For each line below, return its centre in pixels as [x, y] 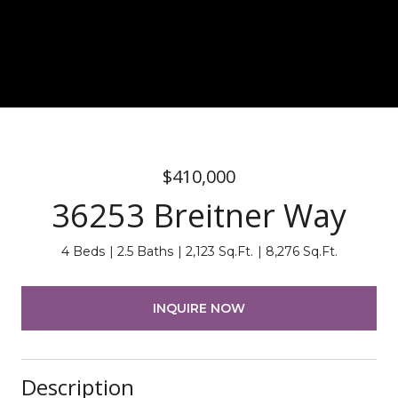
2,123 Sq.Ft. [219, 251]
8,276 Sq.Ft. [301, 251]
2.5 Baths [145, 251]
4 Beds [83, 251]
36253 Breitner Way [199, 215]
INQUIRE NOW [199, 308]
